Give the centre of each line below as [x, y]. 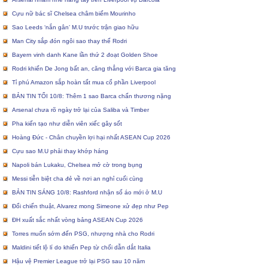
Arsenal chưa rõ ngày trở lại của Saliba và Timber [80, 110]
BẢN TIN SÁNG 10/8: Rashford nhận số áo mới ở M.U [86, 193]
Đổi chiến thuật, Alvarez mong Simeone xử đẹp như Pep [89, 206]
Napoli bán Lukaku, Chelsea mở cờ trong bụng [76, 165]
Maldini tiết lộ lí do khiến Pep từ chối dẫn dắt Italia [80, 248]
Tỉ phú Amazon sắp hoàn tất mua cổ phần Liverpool [83, 83]
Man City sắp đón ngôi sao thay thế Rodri [68, 41]
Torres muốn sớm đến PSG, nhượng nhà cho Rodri [82, 234]
